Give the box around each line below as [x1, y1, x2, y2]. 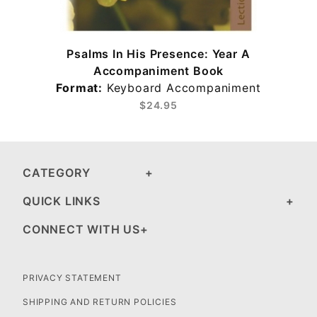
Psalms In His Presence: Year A [67, 47, 250, 61]
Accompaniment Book [93, 64, 224, 78]
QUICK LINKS [23, 194, 100, 208]
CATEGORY [23, 166, 91, 180]
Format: [56, 81, 103, 95]
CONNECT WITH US [23, 222, 140, 236]
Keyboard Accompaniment [103, 81, 261, 95]
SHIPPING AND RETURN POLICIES [23, 296, 177, 307]
